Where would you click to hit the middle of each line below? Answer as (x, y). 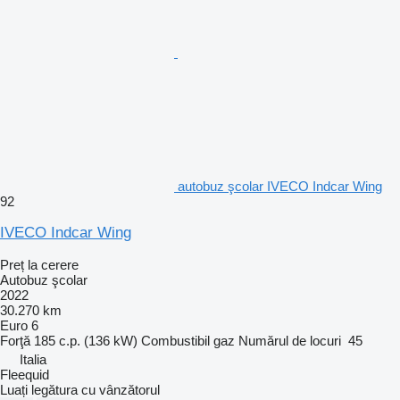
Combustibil (175, 340)
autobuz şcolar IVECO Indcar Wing (280, 186)
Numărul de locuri (290, 340)
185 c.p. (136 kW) (86, 340)
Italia (33, 359)
